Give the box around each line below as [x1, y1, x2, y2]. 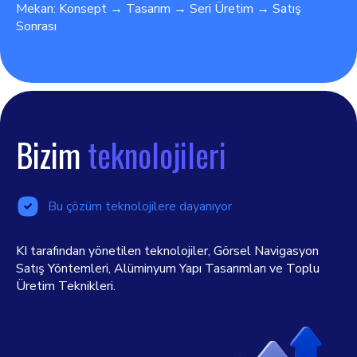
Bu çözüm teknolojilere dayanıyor [48, 198, 232, 215]
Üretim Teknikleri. [16, 277, 116, 295]
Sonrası [16, 18, 57, 35]
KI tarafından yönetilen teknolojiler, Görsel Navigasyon [16, 242, 319, 260]
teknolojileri [88, 131, 226, 178]
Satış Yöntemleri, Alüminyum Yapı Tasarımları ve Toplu [16, 260, 320, 277]
